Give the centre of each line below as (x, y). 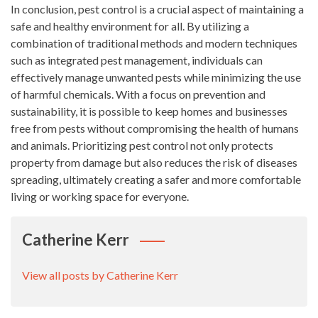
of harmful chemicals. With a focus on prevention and (138, 94)
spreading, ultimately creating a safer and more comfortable (156, 179)
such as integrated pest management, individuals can (137, 60)
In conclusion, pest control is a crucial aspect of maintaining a (157, 9)
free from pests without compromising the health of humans (155, 128)
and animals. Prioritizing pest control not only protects (142, 145)
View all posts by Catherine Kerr (100, 275)
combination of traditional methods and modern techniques (154, 43)
